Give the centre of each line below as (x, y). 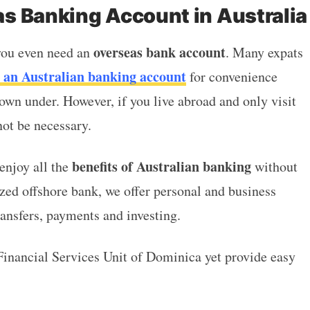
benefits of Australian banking (161, 166)
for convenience (231, 76)
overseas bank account (159, 52)
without (274, 166)
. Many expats (264, 52)
